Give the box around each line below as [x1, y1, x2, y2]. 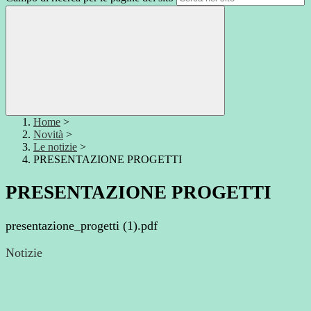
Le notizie [33, 141, 77, 153]
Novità [33, 128, 63, 141]
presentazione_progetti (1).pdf [6, 219, 158, 233]
